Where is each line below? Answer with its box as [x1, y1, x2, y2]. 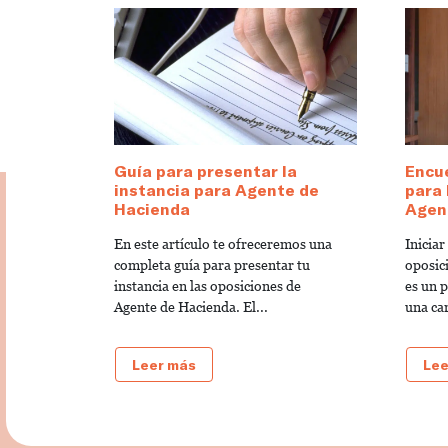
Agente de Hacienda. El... [114, 298, 268, 315]
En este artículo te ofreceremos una [114, 235, 332, 252]
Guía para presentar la [114, 160, 297, 180]
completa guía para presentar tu [114, 256, 310, 273]
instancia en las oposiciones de [114, 277, 301, 294]
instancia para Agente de [114, 179, 319, 199]
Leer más [132, 355, 196, 373]
